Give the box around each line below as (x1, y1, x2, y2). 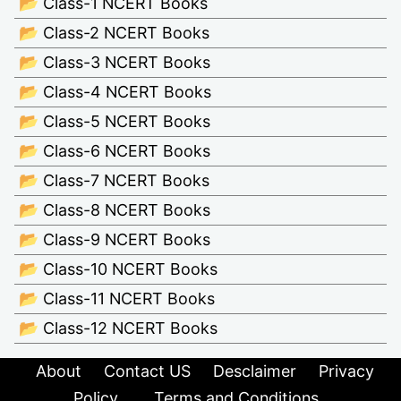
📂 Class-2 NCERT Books (19, 23, 209, 43)
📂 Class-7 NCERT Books (19, 171, 209, 191)
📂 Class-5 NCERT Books (19, 112, 210, 132)
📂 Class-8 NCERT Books (19, 200, 210, 220)
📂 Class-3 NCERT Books (19, 53, 210, 73)
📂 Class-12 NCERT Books (19, 319, 218, 338)
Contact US (104, 362, 191, 381)
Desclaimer (213, 362, 296, 381)
